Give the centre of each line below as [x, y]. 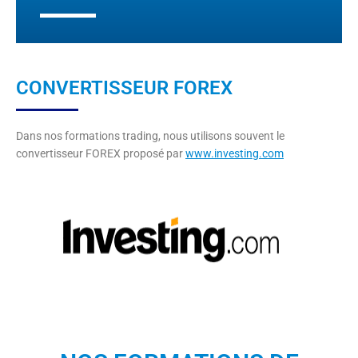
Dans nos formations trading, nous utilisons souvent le [150, 136]
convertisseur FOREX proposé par [101, 154]
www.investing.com [235, 154]
